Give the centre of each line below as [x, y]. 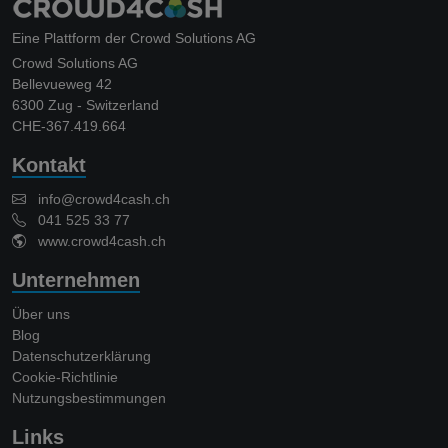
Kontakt [49, 165]
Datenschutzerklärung [81, 356]
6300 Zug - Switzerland [85, 105]
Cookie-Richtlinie [65, 377]
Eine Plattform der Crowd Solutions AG [134, 38]
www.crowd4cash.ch [96, 241]
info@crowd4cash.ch [104, 199]
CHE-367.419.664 [69, 126]
